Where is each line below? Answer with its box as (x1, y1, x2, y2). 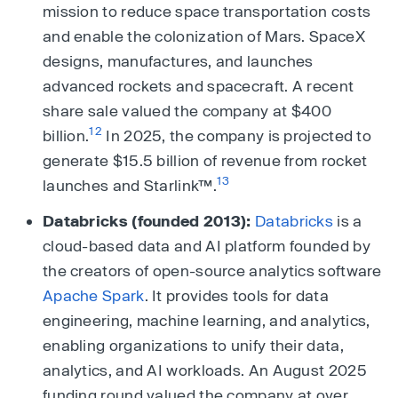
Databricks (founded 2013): (43, 211, 251, 229)
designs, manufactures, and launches (43, 51, 314, 69)
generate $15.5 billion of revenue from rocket (43, 150, 368, 169)
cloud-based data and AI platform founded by (43, 235, 370, 254)
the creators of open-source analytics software (43, 260, 382, 279)
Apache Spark (43, 285, 145, 304)
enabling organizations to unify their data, (43, 335, 344, 354)
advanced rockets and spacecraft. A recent (43, 76, 354, 94)
